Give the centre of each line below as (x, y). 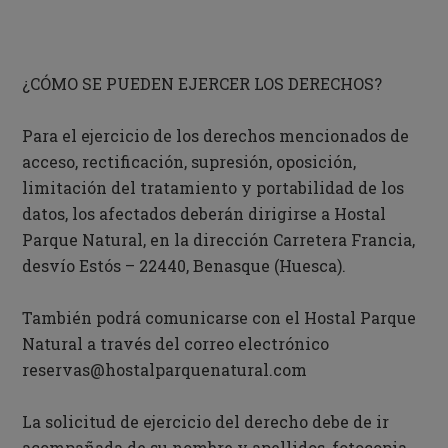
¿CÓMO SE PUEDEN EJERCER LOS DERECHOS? (202, 83)
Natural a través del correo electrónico (176, 343)
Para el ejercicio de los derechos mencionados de (216, 135)
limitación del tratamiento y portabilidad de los (213, 187)
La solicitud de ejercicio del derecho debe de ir (206, 421)
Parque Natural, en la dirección (148, 239)
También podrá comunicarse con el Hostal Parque (219, 317)
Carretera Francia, (344, 239)
